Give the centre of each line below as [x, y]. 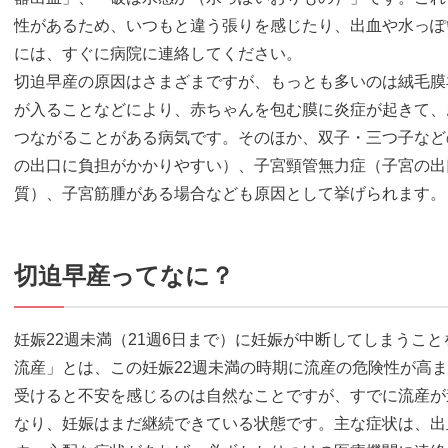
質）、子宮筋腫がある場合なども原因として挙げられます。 [230, 194]
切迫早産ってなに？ [124, 276]
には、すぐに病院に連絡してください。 [158, 54]
